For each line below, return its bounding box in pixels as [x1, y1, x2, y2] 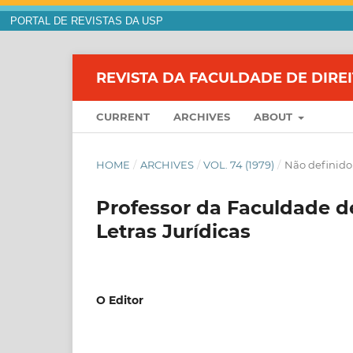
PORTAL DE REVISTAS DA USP [9, 16, 163, 27]
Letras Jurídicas [96, 220, 251, 243]
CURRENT [96, 110, 150, 124]
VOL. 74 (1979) [203, 158, 275, 172]
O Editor [96, 293, 143, 308]
